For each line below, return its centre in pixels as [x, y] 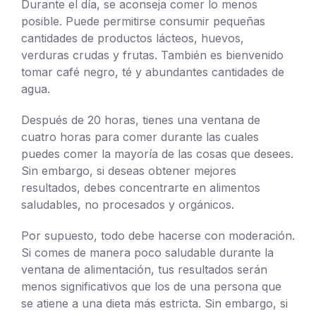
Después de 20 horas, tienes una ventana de [141, 120]
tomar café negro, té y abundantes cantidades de [153, 72]
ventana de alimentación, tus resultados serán [144, 269]
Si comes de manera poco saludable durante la [147, 252]
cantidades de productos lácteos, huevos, [133, 38]
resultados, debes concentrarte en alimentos [141, 187]
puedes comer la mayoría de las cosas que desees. [157, 153]
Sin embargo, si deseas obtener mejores [129, 170]
